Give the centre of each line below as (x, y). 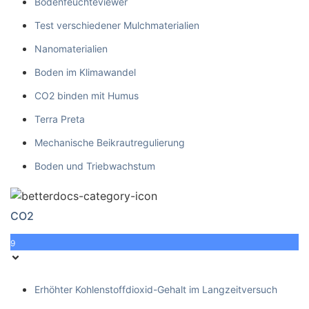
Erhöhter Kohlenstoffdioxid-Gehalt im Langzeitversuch (156, 289)
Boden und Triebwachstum (95, 166)
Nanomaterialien (71, 48)
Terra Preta (60, 119)
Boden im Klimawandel (85, 72)
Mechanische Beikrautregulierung (110, 142)
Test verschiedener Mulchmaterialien (117, 25)
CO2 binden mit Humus (87, 95)
